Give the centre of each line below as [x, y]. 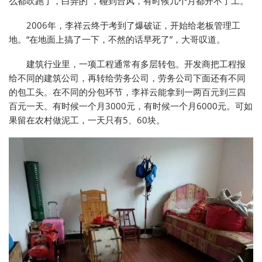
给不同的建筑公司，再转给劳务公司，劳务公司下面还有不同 [127, 77]
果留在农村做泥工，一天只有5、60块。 [87, 120]
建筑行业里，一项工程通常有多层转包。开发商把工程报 [136, 63]
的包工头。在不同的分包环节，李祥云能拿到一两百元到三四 [127, 92]
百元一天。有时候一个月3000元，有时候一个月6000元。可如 [131, 106]
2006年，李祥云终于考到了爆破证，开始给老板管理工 [133, 25]
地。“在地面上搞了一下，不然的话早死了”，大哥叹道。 [117, 39]
